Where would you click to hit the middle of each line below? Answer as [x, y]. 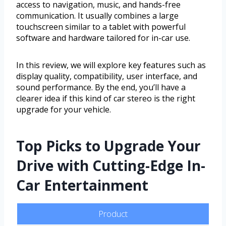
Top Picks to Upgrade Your [108, 146]
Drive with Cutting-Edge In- [111, 166]
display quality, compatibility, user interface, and [107, 76]
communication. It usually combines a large [97, 16]
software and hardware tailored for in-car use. [103, 38]
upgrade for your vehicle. [64, 110]
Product [113, 214]
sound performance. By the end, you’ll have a [101, 88]
